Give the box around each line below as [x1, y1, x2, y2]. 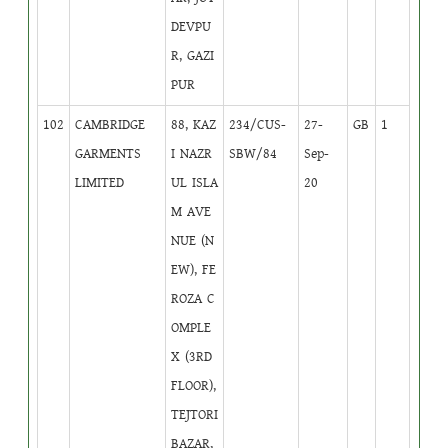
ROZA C [171, 288, 216, 309]
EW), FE [171, 259, 217, 280]
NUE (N [171, 230, 215, 251]
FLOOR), [171, 375, 217, 396]
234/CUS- [229, 114, 287, 135]
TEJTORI [171, 404, 219, 425]
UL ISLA [171, 172, 219, 193]
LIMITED [75, 172, 125, 193]
